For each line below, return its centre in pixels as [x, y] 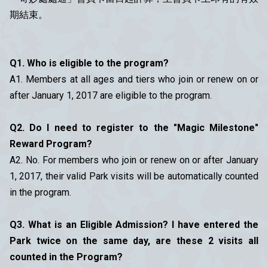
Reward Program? [51, 144]
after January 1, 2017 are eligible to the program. [111, 95]
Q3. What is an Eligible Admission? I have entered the [134, 224]
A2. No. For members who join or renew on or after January [134, 160]
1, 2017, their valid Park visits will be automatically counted [134, 176]
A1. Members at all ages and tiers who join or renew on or [134, 79]
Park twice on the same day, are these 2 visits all [134, 240]
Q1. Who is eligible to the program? [89, 63]
